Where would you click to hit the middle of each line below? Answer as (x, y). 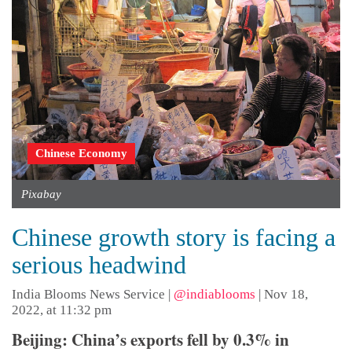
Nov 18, (286, 294)
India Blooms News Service (88, 294)
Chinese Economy (81, 153)
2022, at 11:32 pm (62, 310)
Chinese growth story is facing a (174, 237)
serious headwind (99, 264)
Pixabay (41, 194)
